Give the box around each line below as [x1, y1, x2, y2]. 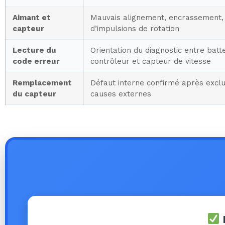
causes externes [90, 89, 151, 98]
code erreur [13, 56, 60, 66]
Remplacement [13, 78, 72, 87]
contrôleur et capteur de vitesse [90, 56, 211, 66]
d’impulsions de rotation [90, 24, 179, 33]
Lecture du [13, 45, 56, 55]
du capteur [13, 89, 56, 98]
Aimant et [13, 13, 51, 22]
